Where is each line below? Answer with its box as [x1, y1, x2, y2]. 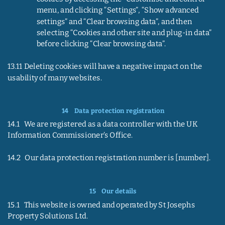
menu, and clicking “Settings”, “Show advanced [36, 5, 200, 15]
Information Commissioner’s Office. [7, 131, 133, 140]
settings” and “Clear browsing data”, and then [36, 17, 194, 26]
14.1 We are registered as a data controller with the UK [7, 120, 199, 129]
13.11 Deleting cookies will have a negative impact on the [7, 61, 204, 71]
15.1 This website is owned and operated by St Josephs [7, 200, 197, 209]
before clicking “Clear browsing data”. [36, 39, 166, 48]
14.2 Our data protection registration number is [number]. [7, 153, 211, 163]
